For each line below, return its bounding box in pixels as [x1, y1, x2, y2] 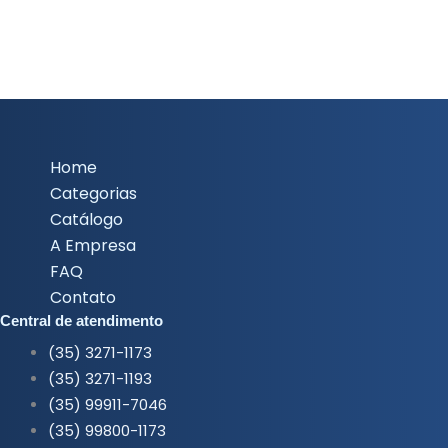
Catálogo [50, 207, 123, 231]
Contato [50, 285, 116, 309]
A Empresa [50, 233, 136, 257]
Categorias [50, 181, 137, 205]
